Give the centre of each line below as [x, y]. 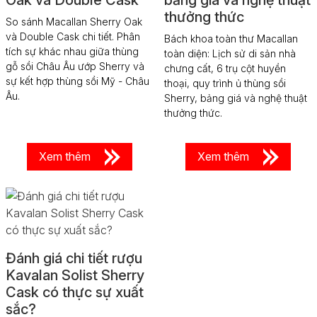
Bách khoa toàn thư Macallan [231, 38]
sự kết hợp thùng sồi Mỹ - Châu [77, 81]
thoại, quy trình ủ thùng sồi [225, 83]
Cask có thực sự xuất [75, 293]
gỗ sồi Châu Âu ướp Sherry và [75, 66]
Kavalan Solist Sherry [75, 276]
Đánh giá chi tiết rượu [74, 259]
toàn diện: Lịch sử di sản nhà [230, 53]
